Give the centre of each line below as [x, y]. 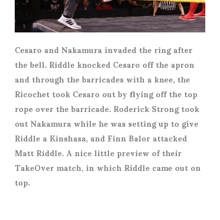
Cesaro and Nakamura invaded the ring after [104, 50]
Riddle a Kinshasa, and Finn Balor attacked [101, 138]
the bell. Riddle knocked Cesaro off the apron [105, 64]
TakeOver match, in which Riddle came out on [108, 167]
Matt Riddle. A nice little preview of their [98, 153]
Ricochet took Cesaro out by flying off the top [106, 94]
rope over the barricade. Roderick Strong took [107, 109]
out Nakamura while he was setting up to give [107, 123]
